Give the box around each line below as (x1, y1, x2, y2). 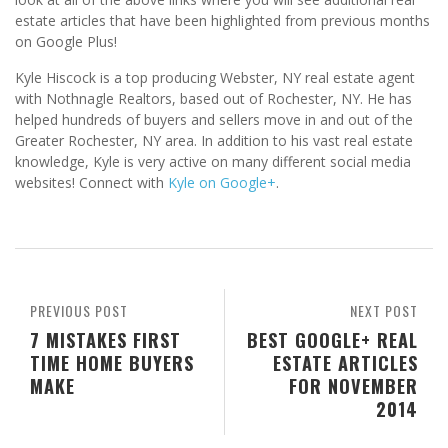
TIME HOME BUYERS (30, 349, 194, 377)
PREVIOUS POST (30, 300, 128, 322)
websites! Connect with (15, 173, 168, 193)
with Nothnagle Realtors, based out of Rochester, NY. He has (15, 89, 412, 109)
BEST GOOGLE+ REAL (247, 326, 418, 354)
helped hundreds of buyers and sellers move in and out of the (15, 110, 413, 130)
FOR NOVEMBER (289, 372, 418, 400)
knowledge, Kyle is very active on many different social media (15, 152, 411, 172)
